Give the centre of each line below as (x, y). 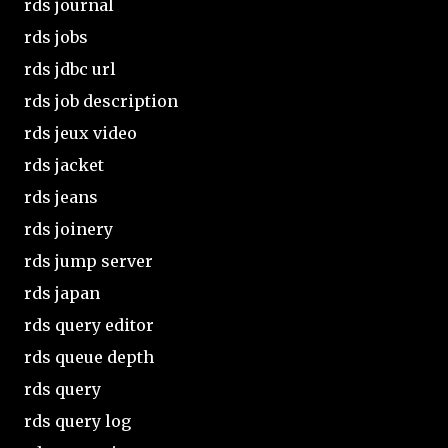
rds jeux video (80, 132)
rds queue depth (89, 356)
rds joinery (68, 228)
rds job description (101, 100)
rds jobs (56, 36)
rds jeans (61, 196)
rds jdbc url (70, 68)
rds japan (62, 292)
